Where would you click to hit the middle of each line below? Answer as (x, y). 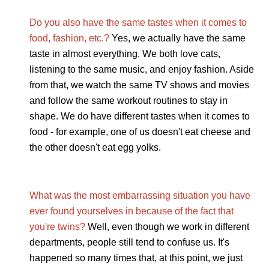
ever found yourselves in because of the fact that (131, 211)
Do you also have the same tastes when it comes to (138, 23)
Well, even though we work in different (168, 227)
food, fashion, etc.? (69, 38)
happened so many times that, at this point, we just (136, 258)
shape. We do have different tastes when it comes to (139, 116)
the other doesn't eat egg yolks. (95, 148)
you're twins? (58, 227)
